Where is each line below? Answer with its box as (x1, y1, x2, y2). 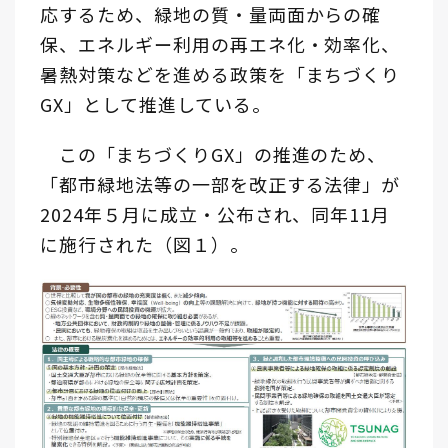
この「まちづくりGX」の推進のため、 (40, 141, 387, 167)
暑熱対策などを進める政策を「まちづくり (40, 61, 401, 87)
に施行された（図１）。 (40, 231, 249, 257)
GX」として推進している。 (40, 91, 271, 117)
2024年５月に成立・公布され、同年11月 (40, 201, 391, 227)
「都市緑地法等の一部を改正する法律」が (40, 171, 401, 197)
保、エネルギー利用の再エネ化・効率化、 (40, 31, 401, 57)
